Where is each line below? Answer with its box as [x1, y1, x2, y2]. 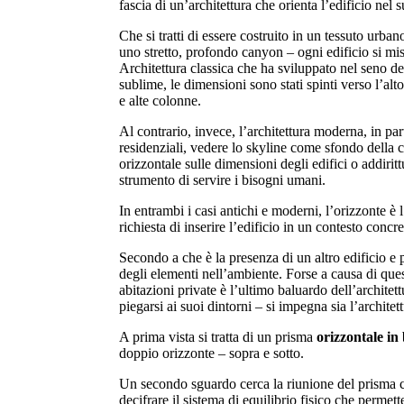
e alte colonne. [119, 93, 201, 109]
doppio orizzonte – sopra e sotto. [119, 345, 304, 362]
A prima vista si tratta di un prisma [119, 329, 317, 345]
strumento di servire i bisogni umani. [119, 172, 326, 188]
